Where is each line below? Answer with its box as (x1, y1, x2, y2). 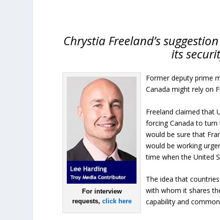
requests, (72, 197, 102, 205)
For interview (82, 187, 122, 195)
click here (102, 197, 132, 205)
